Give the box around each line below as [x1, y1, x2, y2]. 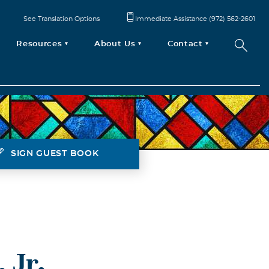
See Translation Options [23, 16, 100, 22]
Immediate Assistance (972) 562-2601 [134, 16, 255, 22]
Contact [168, 40, 203, 48]
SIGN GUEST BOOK [10, 150, 99, 159]
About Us [94, 40, 136, 48]
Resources [16, 40, 62, 48]
